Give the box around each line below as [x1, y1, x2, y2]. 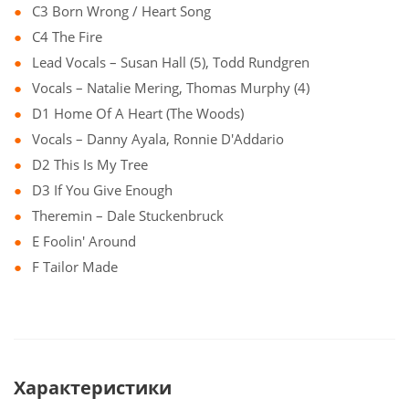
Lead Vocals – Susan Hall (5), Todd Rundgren [32, 53, 309, 71]
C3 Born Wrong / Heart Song [32, 2, 211, 20]
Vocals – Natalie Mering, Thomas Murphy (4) [32, 79, 309, 97]
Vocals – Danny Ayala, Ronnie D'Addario [32, 130, 284, 148]
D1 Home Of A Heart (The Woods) [32, 104, 244, 122]
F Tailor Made [32, 257, 118, 276]
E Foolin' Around [32, 232, 136, 250]
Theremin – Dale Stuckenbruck [32, 206, 224, 225]
